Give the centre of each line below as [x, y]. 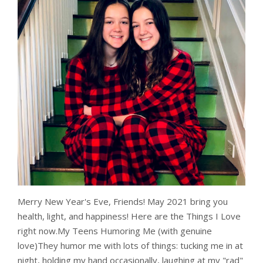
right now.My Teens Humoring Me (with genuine [115, 230]
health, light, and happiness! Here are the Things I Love [129, 216]
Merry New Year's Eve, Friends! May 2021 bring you [123, 201]
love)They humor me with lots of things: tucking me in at [130, 245]
